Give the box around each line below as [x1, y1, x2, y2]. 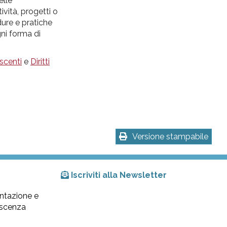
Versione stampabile [132, 132, 208, 142]
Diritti [30, 56, 50, 66]
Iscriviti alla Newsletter [71, 170, 167, 180]
